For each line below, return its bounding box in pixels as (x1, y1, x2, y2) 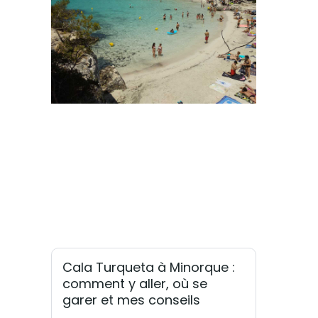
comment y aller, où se (62, 274, 207, 292)
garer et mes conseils (62, 290, 200, 309)
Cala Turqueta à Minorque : (62, 258, 235, 276)
